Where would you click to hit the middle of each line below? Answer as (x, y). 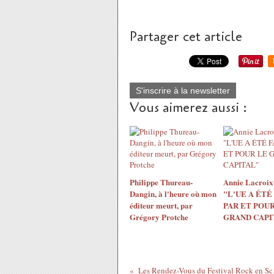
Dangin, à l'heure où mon (173, 194)
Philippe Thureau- (161, 182)
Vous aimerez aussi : (188, 108)
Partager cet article (186, 37)
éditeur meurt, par (161, 205)
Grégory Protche (159, 217)
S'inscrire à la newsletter (183, 91)
